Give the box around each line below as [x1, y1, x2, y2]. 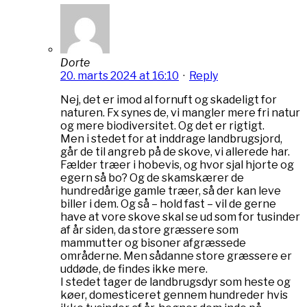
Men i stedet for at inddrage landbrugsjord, [60, 132, 282, 145]
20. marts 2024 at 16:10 [60, 69, 179, 82]
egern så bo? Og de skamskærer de [60, 171, 244, 184]
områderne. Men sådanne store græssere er [60, 249, 292, 262]
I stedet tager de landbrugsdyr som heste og [60, 275, 291, 288]
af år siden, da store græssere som [60, 223, 238, 236]
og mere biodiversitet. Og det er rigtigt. [60, 119, 265, 132]
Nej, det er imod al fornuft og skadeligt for [60, 93, 277, 106]
